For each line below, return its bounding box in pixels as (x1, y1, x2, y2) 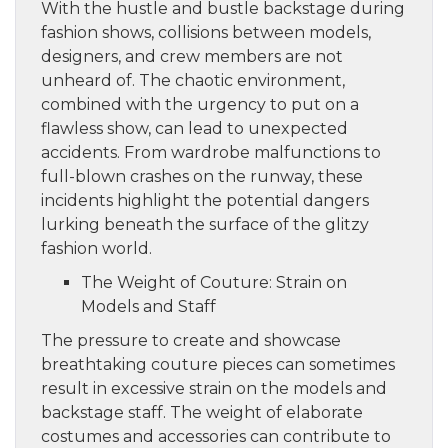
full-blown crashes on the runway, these (41, 166, 363, 186)
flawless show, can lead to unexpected (41, 118, 348, 138)
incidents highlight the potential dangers (41, 190, 369, 210)
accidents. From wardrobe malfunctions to (41, 142, 381, 162)
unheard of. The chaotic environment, (41, 70, 345, 90)
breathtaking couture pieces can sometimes (41, 354, 395, 374)
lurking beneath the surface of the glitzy (41, 214, 369, 234)
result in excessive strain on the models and (41, 378, 387, 398)
